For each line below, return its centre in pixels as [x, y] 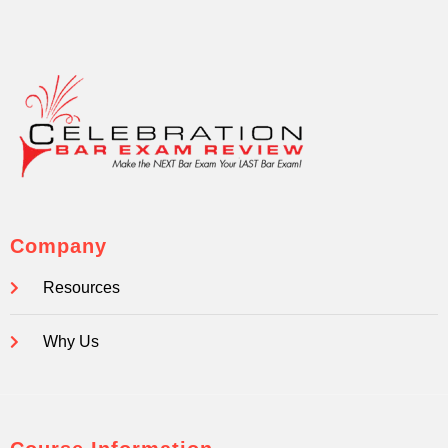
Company [58, 246]
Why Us [70, 342]
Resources [81, 288]
